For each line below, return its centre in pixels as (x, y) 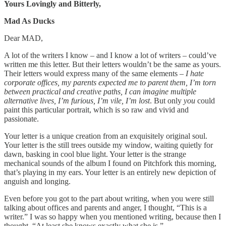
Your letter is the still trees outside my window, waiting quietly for (108, 145)
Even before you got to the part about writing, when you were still (109, 199)
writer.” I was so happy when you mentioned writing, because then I (112, 217)
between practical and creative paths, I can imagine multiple (100, 92)
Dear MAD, (23, 38)
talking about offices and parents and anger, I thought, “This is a (105, 208)
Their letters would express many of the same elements (92, 74)
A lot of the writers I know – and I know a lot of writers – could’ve (110, 55)
